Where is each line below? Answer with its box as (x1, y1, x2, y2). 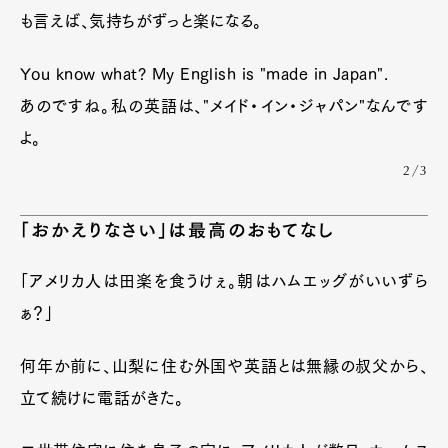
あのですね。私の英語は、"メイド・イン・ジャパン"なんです (20, 97, 428, 114)
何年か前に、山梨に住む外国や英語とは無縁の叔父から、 (20, 357, 428, 374)
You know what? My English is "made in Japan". (20, 65, 389, 82)
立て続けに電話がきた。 (20, 389, 184, 406)
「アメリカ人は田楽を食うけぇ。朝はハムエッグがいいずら (20, 272, 428, 289)
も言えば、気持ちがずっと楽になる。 (20, 12, 262, 29)
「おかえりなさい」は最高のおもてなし (20, 220, 336, 239)
